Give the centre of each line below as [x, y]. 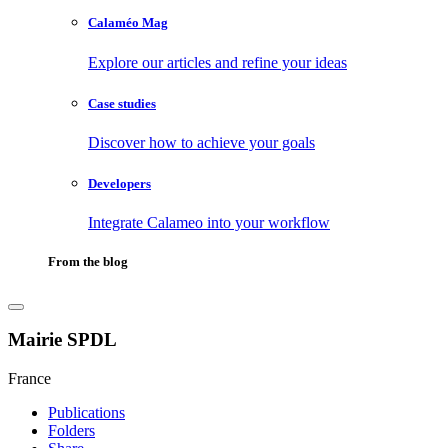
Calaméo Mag [128, 23]
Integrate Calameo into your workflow [209, 223]
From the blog [88, 262]
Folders [71, 430]
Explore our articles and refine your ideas [217, 62]
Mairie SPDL [62, 340]
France [29, 378]
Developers [119, 184]
